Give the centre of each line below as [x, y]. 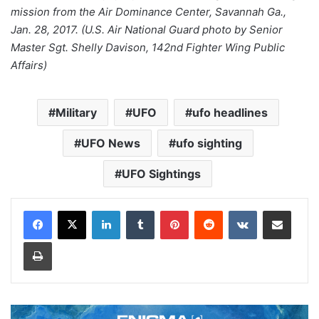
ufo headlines [230, 112]
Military [76, 112]
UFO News [110, 143]
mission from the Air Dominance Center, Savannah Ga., [148, 11]
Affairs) [29, 65]
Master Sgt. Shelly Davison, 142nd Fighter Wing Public [148, 47]
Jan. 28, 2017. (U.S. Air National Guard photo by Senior [147, 29]
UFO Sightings [161, 173]
